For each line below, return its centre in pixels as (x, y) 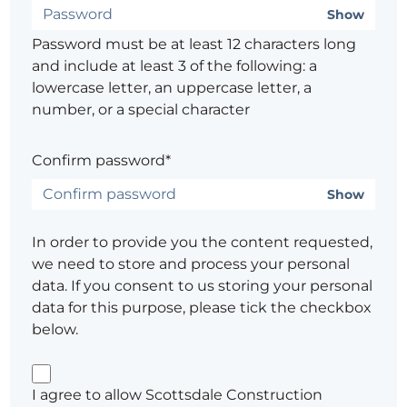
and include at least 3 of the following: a (175, 66)
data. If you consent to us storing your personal (203, 286)
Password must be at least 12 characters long (194, 45)
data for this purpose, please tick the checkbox (202, 308)
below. (55, 330)
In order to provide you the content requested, (203, 243)
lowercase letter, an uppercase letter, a (172, 88)
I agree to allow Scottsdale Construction (178, 395)
